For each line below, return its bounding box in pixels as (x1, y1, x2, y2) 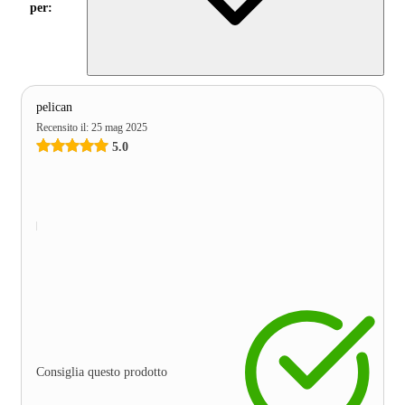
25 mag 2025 (91, 121, 147, 135)
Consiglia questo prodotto (36, 365, 167, 380)
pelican (36, 100, 72, 115)
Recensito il (36, 121, 86, 135)
